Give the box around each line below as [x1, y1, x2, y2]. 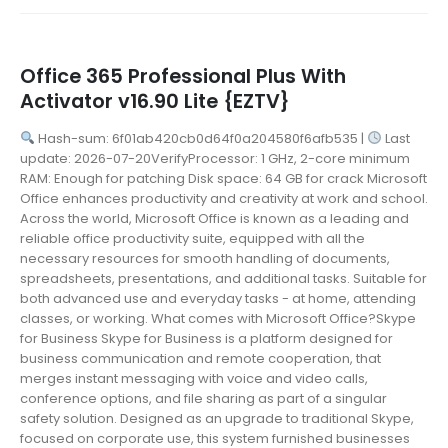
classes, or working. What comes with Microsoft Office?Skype [20, 308, 416, 328]
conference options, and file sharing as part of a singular [20, 388, 387, 408]
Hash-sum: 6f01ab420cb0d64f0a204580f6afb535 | [34, 128, 367, 148]
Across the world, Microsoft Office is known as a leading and [20, 208, 409, 228]
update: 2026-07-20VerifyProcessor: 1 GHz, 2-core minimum [20, 148, 410, 168]
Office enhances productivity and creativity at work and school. [20, 188, 428, 208]
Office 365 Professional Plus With [20, 62, 346, 90]
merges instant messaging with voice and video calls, [20, 368, 368, 388]
